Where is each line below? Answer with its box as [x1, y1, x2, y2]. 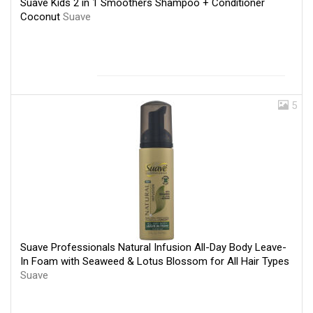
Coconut [20, 10, 63, 23]
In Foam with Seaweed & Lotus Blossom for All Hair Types [20, 254, 289, 268]
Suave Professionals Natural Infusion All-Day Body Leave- [20, 240, 286, 254]
